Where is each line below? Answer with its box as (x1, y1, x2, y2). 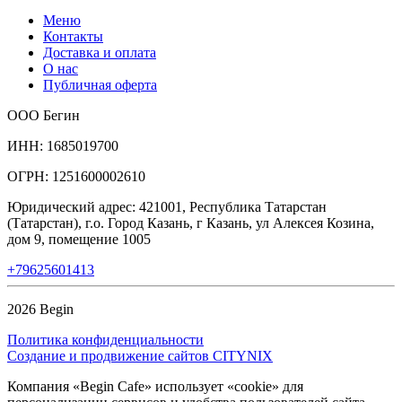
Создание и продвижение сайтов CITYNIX (7, 348, 273, 364)
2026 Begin (7, 301, 74, 318)
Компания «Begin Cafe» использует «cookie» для (7, 379, 303, 395)
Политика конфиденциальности (7, 332, 204, 348)
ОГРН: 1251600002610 (7, 169, 145, 185)
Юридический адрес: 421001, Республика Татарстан (7, 199, 327, 215)
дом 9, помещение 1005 (7, 232, 151, 248)
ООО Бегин (7, 108, 80, 124)
